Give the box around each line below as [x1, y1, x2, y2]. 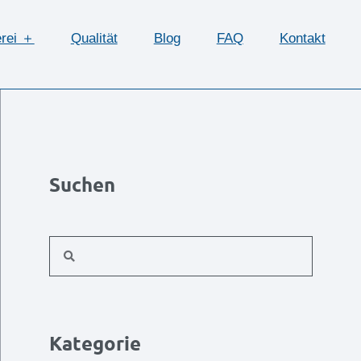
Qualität [70, 30, 118, 46]
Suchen [48, 173, 115, 197]
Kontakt [279, 30, 326, 46]
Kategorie [48, 332, 141, 355]
